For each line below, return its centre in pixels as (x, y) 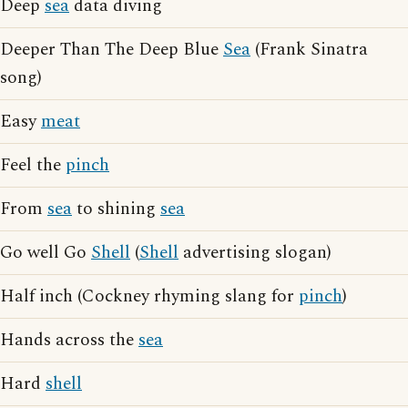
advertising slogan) (255, 253)
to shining (116, 209)
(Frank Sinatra (309, 50)
